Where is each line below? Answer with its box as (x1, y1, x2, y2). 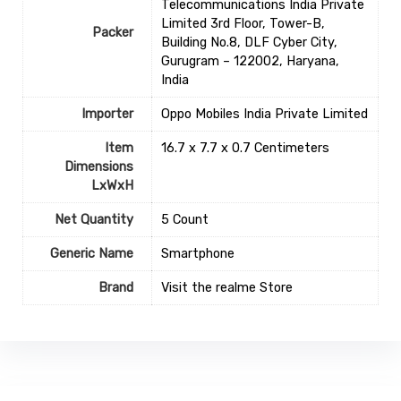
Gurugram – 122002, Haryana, (160, 54, 339, 70)
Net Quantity (54, 212, 133, 228)
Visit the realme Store (160, 280, 293, 296)
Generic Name (49, 246, 133, 262)
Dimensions (64, 159, 133, 175)
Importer (81, 107, 133, 123)
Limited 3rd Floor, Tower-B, (160, 16, 325, 32)
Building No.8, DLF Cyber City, (160, 35, 337, 51)
